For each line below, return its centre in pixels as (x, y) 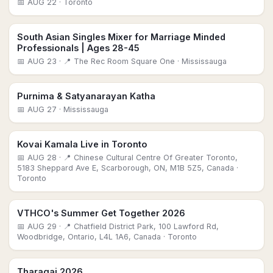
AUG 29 (42, 226)
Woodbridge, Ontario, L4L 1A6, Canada (89, 237)
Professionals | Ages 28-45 (78, 48)
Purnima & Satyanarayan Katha (86, 96)
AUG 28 (42, 158)
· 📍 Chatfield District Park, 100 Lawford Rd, (138, 226)
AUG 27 (42, 109)
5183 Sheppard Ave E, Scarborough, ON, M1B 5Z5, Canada (126, 168)
